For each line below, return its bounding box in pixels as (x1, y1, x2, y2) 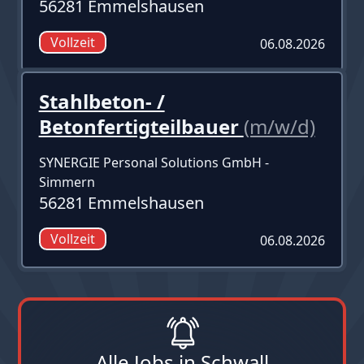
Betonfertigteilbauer (38, 112, 244, 140)
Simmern (38, 172, 95, 191)
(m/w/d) (243, 112, 315, 140)
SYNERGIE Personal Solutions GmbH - (38, 153, 269, 171)
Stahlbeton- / (38, 87, 165, 115)
